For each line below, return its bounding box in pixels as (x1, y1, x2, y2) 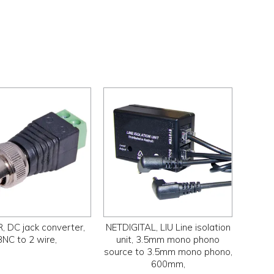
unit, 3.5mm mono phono (116, 234, 220, 246)
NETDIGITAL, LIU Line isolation (105, 221, 231, 234)
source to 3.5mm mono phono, (103, 246, 232, 258)
